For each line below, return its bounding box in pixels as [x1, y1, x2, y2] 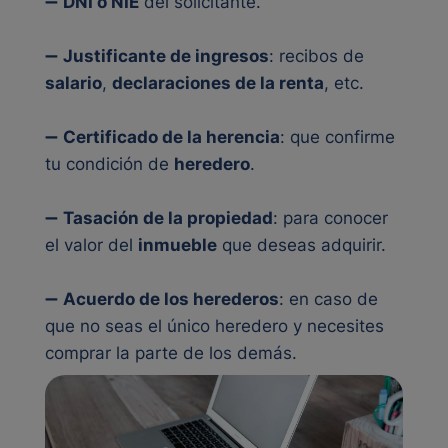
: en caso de [279, 289, 378, 309]
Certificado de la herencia [63, 127, 280, 147]
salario [45, 73, 102, 93]
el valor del [45, 235, 138, 255]
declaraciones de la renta [112, 73, 324, 93]
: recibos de [269, 46, 364, 66]
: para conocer [273, 208, 388, 228]
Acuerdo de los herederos [63, 289, 279, 309]
